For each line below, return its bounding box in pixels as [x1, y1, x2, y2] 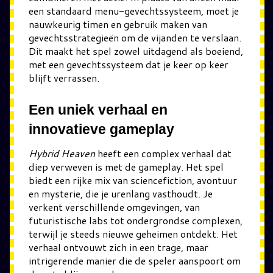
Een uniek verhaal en [29, 102, 168, 118]
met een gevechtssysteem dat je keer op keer [29, 57, 229, 71]
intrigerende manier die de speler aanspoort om [29, 253, 241, 268]
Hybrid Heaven [29, 146, 95, 160]
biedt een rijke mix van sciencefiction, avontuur [29, 172, 237, 187]
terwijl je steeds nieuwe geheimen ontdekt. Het [29, 226, 238, 241]
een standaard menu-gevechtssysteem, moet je [29, 4, 239, 18]
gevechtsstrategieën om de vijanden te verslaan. [29, 30, 241, 44]
